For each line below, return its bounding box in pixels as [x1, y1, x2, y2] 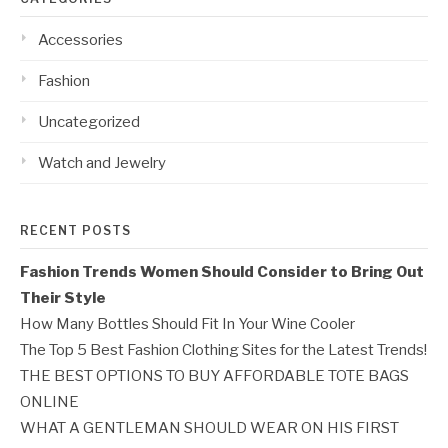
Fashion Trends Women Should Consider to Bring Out [20, 263, 424, 281]
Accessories [38, 31, 123, 49]
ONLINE [20, 393, 79, 411]
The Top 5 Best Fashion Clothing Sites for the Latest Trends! [20, 341, 427, 359]
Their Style [20, 289, 106, 307]
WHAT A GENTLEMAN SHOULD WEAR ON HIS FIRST [20, 419, 399, 437]
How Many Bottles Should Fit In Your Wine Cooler [20, 315, 355, 333]
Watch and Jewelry [38, 154, 166, 172]
